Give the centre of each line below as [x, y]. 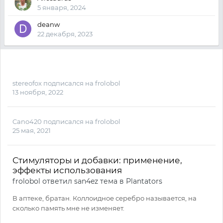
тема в [112, 181]
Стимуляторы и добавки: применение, [97, 160]
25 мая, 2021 [32, 130]
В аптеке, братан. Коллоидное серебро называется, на [105, 198]
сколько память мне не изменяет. [68, 208]
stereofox [27, 83]
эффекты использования [67, 170]
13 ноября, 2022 [38, 92]
